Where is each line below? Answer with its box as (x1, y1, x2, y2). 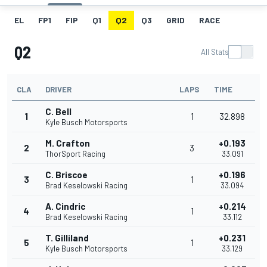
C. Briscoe (45, 169, 88, 181)
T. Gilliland (45, 232, 89, 244)
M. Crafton (45, 138, 90, 149)
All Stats (201, 47, 229, 57)
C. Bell (45, 106, 72, 117)
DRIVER (45, 85, 72, 95)
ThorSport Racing (45, 149, 105, 159)
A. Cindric (45, 201, 85, 212)
